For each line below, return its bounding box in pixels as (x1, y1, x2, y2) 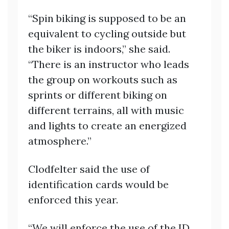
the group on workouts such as (28, 73, 177, 86)
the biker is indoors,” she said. (28, 42, 170, 56)
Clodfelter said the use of (28, 163, 150, 176)
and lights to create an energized (28, 119, 187, 132)
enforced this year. (28, 193, 118, 207)
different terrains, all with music (28, 104, 184, 117)
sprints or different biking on (28, 88, 167, 102)
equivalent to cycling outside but (28, 27, 186, 40)
